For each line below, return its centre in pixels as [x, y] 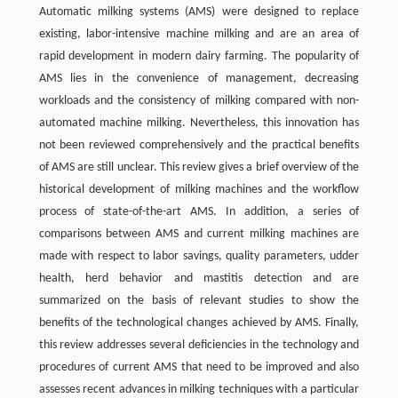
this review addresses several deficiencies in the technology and [199, 346]
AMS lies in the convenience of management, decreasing [199, 79]
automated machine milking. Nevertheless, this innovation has [199, 123]
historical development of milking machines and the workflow [199, 190]
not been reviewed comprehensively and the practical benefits [199, 146]
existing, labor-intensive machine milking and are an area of [199, 35]
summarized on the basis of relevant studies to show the [199, 301]
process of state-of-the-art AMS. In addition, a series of [199, 212]
